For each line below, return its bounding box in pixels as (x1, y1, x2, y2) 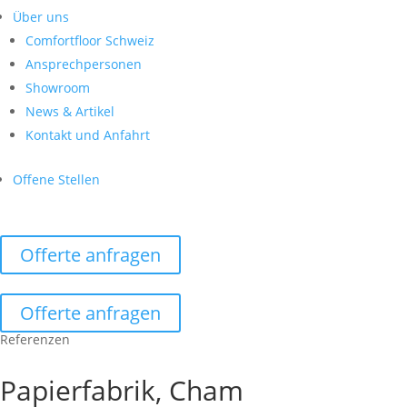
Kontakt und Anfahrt (25, 126, 150, 144)
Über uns (13, 8, 69, 26)
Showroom (25, 79, 90, 97)
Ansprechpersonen (25, 55, 142, 74)
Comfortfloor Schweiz (25, 32, 154, 50)
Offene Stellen (13, 171, 100, 189)
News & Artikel (25, 103, 114, 121)
